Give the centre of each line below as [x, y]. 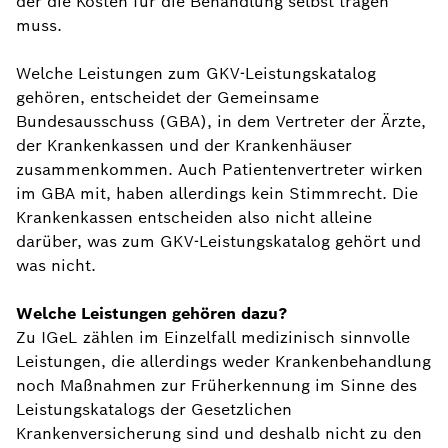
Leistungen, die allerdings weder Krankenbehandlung [223, 361]
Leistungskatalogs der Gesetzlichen [154, 409]
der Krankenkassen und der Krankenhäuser [184, 145]
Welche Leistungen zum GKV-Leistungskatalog [196, 73]
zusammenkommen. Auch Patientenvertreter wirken [219, 169]
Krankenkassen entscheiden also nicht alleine [194, 217]
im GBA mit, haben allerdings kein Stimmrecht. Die [217, 193]
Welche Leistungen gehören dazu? [151, 313]
